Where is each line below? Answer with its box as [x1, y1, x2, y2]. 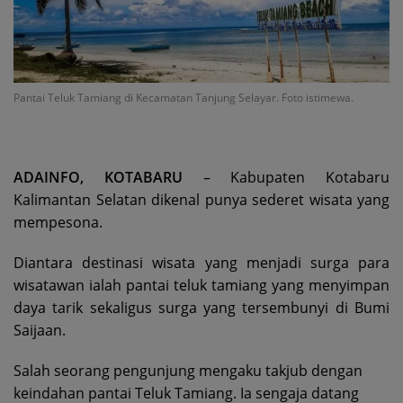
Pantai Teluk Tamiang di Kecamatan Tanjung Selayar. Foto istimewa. [13, 90, 354, 106]
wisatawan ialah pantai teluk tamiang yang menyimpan [13, 275, 390, 296]
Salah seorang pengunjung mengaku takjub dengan [13, 361, 363, 381]
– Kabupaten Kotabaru [182, 167, 390, 188]
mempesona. [13, 212, 103, 233]
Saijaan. [13, 320, 66, 341]
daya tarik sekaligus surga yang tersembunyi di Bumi [13, 298, 390, 318]
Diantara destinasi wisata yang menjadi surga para [13, 253, 390, 273]
